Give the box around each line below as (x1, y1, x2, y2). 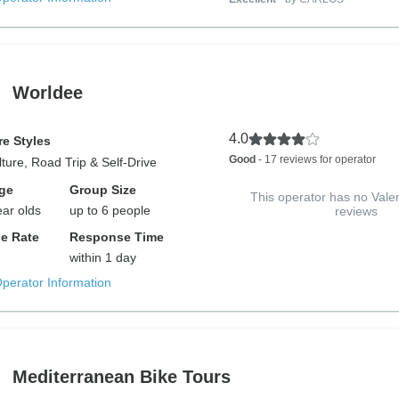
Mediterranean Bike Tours (12, 366, 231, 387)
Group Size (69, 183, 137, 197)
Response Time (69, 230, 165, 244)
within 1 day (69, 250, 137, 265)
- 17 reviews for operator (255, 153, 376, 166)
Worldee (12, 82, 83, 102)
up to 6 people (69, 203, 151, 217)
